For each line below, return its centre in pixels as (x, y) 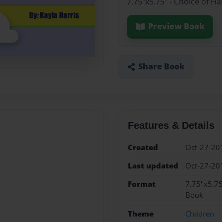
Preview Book (176, 27)
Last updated (153, 166)
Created (143, 147)
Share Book (161, 67)
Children (199, 214)
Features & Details (171, 125)
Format (141, 184)
